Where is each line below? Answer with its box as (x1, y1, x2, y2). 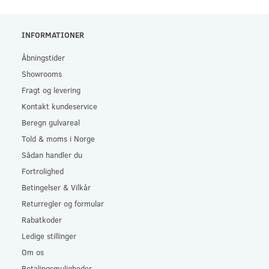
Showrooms (22, 68, 62, 79)
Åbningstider (22, 52, 65, 62)
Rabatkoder (22, 214, 62, 225)
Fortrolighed (22, 165, 64, 176)
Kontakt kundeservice (22, 100, 97, 111)
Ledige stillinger (22, 230, 76, 241)
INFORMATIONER (22, 29, 84, 40)
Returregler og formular (22, 198, 104, 208)
